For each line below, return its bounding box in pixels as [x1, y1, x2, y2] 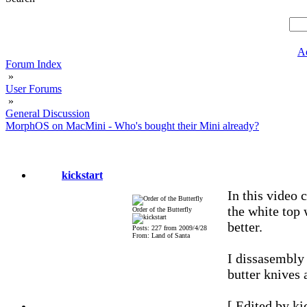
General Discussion [5, 108, 90, 119]
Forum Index [5, 58, 62, 70]
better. [227, 219, 262, 234]
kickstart [62, 169, 103, 181]
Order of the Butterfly [132, 206, 192, 213]
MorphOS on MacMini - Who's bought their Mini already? [5, 120, 259, 132]
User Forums [5, 83, 62, 95]
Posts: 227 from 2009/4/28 [132, 224, 207, 232]
